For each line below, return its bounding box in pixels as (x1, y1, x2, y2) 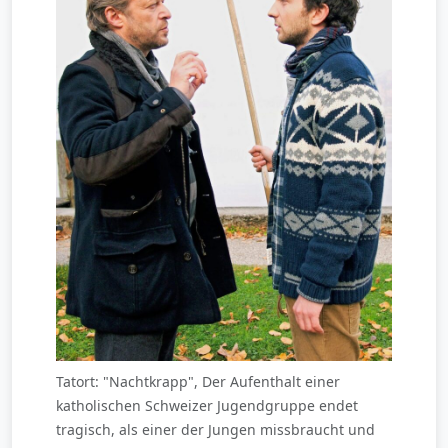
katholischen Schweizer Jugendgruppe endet (56, 395, 358, 415)
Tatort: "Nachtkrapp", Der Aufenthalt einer (56, 371, 340, 391)
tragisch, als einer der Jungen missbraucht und (56, 419, 375, 439)
